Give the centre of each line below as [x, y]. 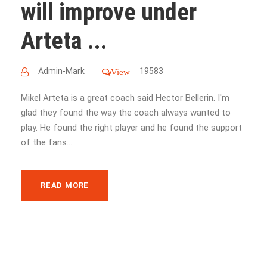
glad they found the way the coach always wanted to [126, 112]
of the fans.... [47, 142]
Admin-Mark [61, 71]
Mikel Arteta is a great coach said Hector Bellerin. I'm [125, 97]
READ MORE [65, 185]
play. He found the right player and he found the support [131, 127]
